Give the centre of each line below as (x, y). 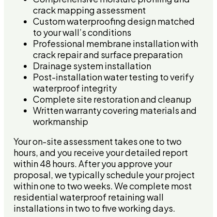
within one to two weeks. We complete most (103, 186)
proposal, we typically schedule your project (104, 175)
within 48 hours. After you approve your (93, 164)
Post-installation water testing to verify (113, 77)
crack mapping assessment (89, 10)
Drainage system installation (92, 66)
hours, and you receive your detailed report (101, 153)
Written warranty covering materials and (115, 110)
